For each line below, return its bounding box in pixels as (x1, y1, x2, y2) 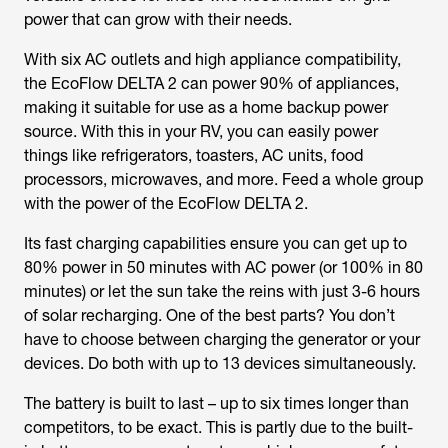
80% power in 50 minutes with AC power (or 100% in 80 (24, 258, 423, 277)
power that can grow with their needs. (24, 10, 292, 29)
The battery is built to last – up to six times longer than (24, 394, 409, 413)
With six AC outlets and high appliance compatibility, (24, 50, 401, 69)
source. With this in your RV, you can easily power (24, 122, 378, 141)
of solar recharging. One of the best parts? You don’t (24, 306, 395, 325)
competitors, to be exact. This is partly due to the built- (24, 418, 413, 437)
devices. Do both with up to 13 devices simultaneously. (24, 354, 416, 373)
